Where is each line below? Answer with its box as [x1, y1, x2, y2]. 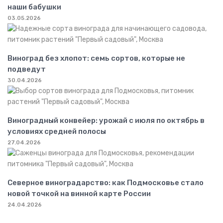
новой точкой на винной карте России [7, 189, 151, 198]
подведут [7, 64, 46, 74]
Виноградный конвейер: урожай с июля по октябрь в [7, 115, 205, 125]
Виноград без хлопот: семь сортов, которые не [7, 53, 185, 63]
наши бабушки [7, 2, 61, 11]
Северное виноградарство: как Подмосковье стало [7, 178, 204, 187]
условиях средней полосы [7, 126, 106, 136]
